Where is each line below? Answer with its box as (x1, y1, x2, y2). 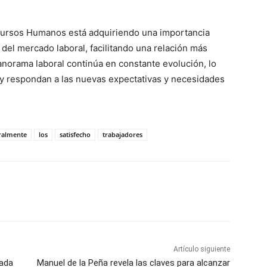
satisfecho (60, 130, 91, 139)
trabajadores (103, 130, 142, 139)
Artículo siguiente (173, 245, 230, 254)
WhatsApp (33, 187, 65, 196)
